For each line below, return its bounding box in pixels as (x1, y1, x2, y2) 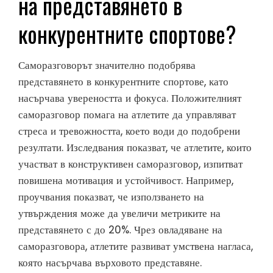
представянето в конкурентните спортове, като (18, 74, 229, 89)
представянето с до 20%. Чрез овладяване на (18, 222, 222, 237)
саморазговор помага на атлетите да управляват (18, 107, 236, 122)
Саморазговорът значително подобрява (18, 57, 196, 73)
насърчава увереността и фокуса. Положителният (18, 90, 241, 105)
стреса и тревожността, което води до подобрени (18, 123, 240, 138)
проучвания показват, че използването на (18, 189, 204, 204)
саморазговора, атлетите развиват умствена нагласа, (18, 238, 253, 253)
